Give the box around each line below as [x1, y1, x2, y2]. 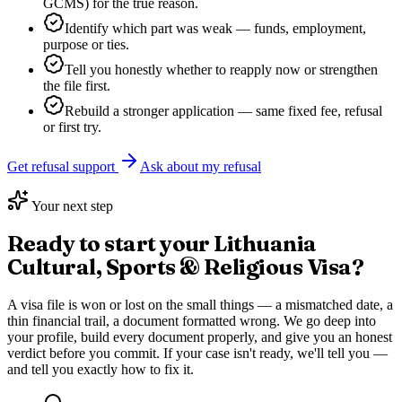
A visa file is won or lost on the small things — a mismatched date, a [7, 296, 393, 312]
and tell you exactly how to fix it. [7, 361, 194, 377]
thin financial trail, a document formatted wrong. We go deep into [7, 312, 376, 328]
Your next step [31, 198, 113, 214]
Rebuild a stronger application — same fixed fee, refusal [65, 103, 382, 119]
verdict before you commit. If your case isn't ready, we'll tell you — [7, 345, 388, 361]
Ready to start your [7, 231, 214, 257]
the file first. [43, 78, 110, 94]
